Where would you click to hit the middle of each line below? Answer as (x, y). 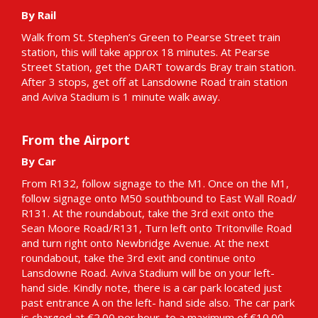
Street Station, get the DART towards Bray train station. (159, 67)
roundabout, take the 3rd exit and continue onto (138, 258)
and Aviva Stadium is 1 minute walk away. (121, 97)
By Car (39, 161)
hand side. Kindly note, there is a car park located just (152, 288)
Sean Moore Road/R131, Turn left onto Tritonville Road (157, 228)
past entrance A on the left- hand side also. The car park (158, 303)
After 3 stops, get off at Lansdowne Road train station (154, 82)
